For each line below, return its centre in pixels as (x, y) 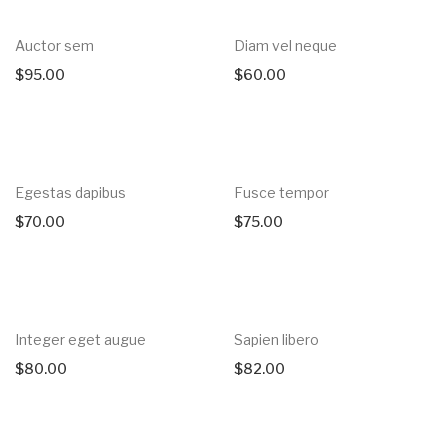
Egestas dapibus (70, 193)
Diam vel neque (285, 46)
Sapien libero (276, 340)
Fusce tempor (281, 193)
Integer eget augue (80, 340)
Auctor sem (54, 46)
